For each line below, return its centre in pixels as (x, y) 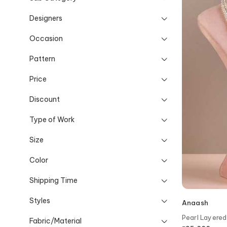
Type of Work (52, 119)
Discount (45, 99)
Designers (46, 18)
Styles (40, 200)
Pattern (42, 59)
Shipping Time (53, 180)
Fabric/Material (55, 221)
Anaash (195, 203)
